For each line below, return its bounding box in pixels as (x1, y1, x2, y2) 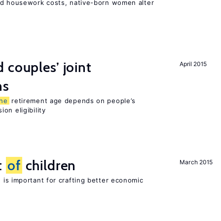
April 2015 (180, 60, 207, 68)
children (22, 157, 76, 174)
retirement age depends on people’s (9, 97, 136, 105)
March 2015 (180, 158, 213, 166)
